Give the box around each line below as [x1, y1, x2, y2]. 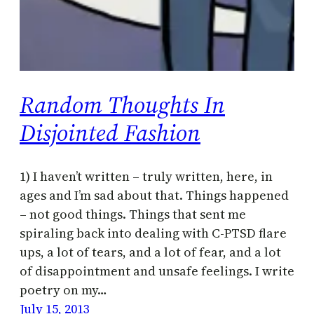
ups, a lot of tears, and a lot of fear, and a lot [20, 243, 281, 261]
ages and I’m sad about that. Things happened [20, 186, 289, 204]
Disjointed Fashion [20, 116, 200, 149]
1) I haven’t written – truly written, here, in [20, 167, 273, 185]
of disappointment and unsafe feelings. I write [20, 261, 294, 280]
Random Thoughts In [20, 88, 225, 121]
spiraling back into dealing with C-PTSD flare [20, 224, 287, 242]
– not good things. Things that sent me [20, 205, 246, 223]
